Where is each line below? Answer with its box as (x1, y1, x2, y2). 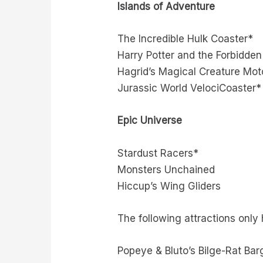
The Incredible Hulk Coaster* (117, 33, 254, 45)
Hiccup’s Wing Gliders (117, 180, 221, 192)
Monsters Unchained (117, 163, 215, 176)
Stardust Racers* (117, 147, 199, 159)
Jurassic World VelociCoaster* (117, 82, 262, 95)
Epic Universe (117, 114, 183, 127)
